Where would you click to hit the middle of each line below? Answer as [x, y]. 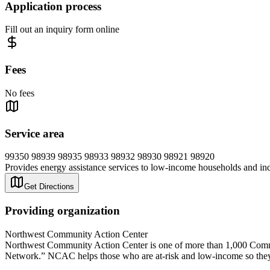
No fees [20, 93]
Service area [35, 133]
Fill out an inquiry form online [62, 30]
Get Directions [49, 187]
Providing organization [62, 211]
